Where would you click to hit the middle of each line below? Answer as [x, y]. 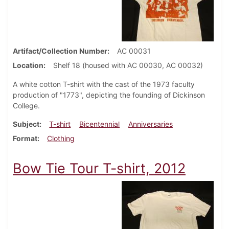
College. [27, 106]
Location [28, 65]
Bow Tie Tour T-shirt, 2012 [99, 169]
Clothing [61, 139]
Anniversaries [150, 124]
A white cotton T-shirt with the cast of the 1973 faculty [104, 84]
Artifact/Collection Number [60, 51]
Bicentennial [100, 124]
